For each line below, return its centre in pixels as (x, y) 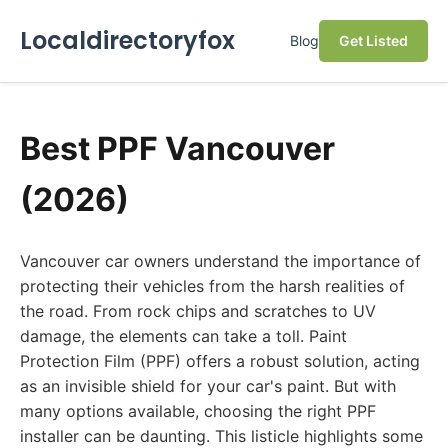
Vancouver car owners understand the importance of (220, 261)
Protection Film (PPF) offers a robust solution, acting (220, 361)
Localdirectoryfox (127, 40)
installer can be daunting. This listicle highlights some (221, 436)
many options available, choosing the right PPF (198, 411)
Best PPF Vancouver (177, 148)
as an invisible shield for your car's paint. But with (208, 386)
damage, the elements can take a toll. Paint (183, 336)
